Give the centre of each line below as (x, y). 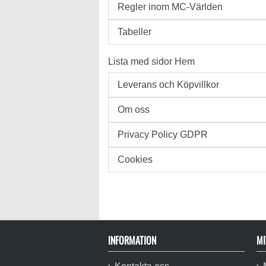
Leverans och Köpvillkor (168, 85)
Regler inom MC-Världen (170, 7)
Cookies (135, 159)
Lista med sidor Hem (151, 61)
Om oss (134, 110)
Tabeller (134, 32)
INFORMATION (132, 240)
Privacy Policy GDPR (163, 134)
